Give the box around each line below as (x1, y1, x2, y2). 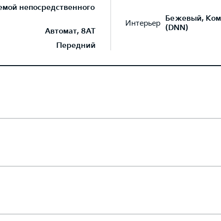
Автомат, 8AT (45, 27, 96, 36)
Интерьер (125, 18, 160, 28)
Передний (56, 41, 96, 50)
